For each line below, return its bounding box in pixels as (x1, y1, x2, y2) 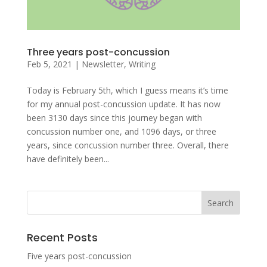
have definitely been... (26, 153, 109, 164)
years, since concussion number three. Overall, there (26, 139, 229, 151)
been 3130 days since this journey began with (26, 111, 202, 123)
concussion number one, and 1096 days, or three (26, 125, 216, 137)
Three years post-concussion (26, 45, 170, 59)
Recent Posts (26, 229, 98, 245)
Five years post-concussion (26, 250, 132, 262)
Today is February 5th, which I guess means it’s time (26, 84, 228, 96)
